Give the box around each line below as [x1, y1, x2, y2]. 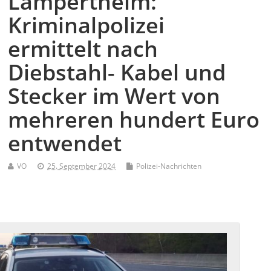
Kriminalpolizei [8, 10, 165, 41]
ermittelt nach [8, 34, 158, 64]
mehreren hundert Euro [8, 105, 260, 135]
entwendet [8, 128, 122, 158]
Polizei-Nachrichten [136, 161, 202, 172]
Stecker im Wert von [8, 81, 221, 111]
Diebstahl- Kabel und [8, 57, 226, 88]
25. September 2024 [47, 161, 116, 172]
